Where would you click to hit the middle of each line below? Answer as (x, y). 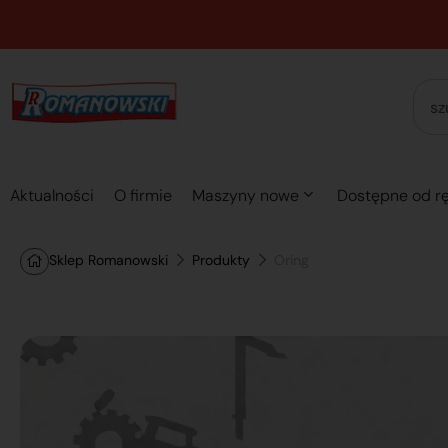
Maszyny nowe (245, 195)
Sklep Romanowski (108, 260)
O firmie (143, 195)
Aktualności (52, 195)
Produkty (221, 260)
